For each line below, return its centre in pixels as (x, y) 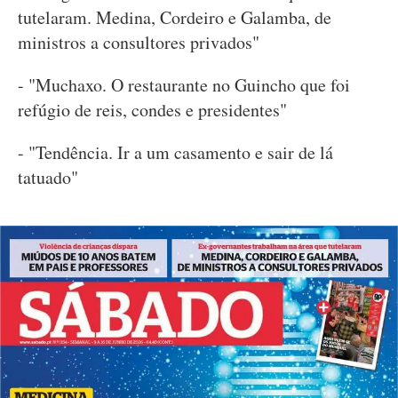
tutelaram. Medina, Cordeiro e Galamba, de (175, 17)
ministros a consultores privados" (139, 42)
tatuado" (48, 177)
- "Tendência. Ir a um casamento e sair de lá (175, 152)
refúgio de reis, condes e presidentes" (152, 110)
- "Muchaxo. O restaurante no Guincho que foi (184, 85)
